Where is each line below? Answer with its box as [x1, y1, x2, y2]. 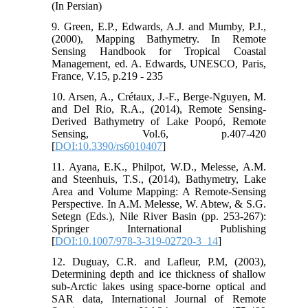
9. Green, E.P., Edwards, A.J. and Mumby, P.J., [52, 20, 266, 32]
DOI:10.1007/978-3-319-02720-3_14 [55, 234, 219, 247]
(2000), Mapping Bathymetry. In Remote [52, 32, 266, 45]
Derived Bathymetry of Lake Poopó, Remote [52, 115, 266, 127]
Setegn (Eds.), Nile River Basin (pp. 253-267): [52, 210, 266, 222]
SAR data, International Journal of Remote [52, 292, 266, 305]
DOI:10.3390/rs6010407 [55, 140, 163, 152]
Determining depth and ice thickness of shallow [52, 267, 266, 280]
